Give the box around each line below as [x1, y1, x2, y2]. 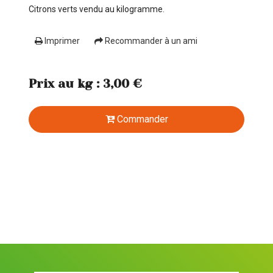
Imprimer [43, 36, 80, 46]
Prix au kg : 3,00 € [29, 76, 143, 91]
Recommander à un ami [103, 36, 198, 46]
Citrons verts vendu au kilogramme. [29, 4, 165, 15]
